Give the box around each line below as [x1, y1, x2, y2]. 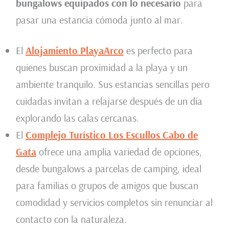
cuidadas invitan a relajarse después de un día [15, 95, 202, 108]
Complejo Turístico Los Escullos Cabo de [25, 128, 198, 142]
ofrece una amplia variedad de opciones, [36, 145, 202, 158]
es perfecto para [123, 44, 193, 57]
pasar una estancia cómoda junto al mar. [15, 13, 183, 27]
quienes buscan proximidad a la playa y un [15, 61, 188, 74]
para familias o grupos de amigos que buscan [15, 179, 198, 192]
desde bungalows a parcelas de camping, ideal [15, 162, 201, 175]
